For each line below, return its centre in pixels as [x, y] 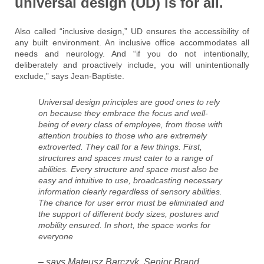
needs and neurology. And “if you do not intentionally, [132, 54]
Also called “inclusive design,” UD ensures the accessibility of [132, 32]
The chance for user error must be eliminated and [131, 203]
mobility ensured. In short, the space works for [124, 225]
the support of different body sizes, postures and [128, 214]
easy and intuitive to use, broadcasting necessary [130, 181]
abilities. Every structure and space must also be [128, 169]
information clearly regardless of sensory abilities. [130, 192]
